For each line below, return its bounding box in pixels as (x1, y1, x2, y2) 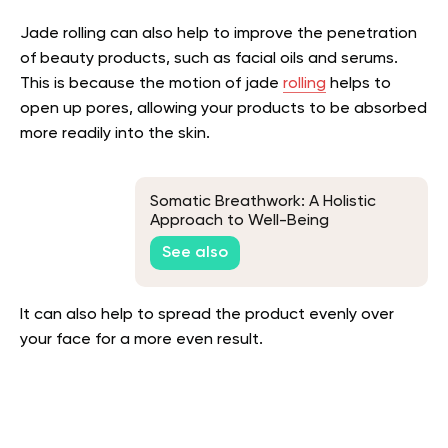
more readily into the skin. (20, 125, 210, 142)
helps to (326, 75, 391, 92)
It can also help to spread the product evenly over (20, 306, 394, 323)
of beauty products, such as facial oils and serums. (20, 50, 398, 67)
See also (162, 245, 228, 262)
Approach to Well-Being (150, 213, 329, 230)
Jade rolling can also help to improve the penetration (20, 25, 417, 42)
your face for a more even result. (20, 331, 263, 348)
